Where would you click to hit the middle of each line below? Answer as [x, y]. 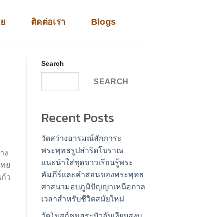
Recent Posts [77, 118]
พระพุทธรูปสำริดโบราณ [82, 151]
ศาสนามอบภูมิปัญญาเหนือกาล [93, 187]
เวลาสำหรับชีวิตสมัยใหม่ [83, 199]
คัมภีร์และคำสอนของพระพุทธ [92, 175]
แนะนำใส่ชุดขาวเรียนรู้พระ [87, 163]
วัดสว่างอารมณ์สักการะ [81, 139]
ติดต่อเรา [48, 22]
